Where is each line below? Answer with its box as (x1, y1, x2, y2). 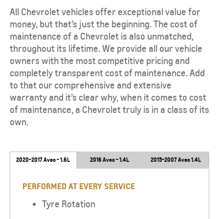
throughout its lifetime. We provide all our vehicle (10, 43, 202, 54)
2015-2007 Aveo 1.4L (150, 156, 201, 163)
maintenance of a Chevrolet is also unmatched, (10, 30, 194, 42)
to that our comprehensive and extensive (10, 79, 172, 91)
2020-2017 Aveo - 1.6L (16, 156, 70, 163)
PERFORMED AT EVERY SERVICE (22, 180, 135, 192)
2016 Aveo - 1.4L (89, 156, 129, 163)
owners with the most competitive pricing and (10, 55, 190, 66)
